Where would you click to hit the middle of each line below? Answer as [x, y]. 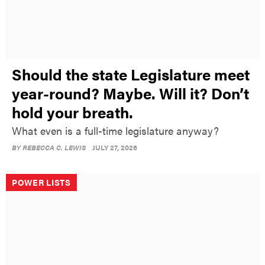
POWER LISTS [41, 182]
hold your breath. [72, 112]
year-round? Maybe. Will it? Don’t [130, 93]
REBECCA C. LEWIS [54, 147]
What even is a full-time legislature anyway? [115, 130]
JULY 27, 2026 [115, 147]
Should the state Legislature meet [131, 74]
